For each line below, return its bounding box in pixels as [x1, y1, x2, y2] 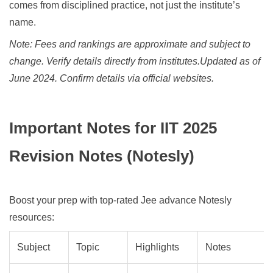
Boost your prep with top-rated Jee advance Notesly [9, 195, 232, 206]
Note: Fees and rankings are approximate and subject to [9, 39, 250, 50]
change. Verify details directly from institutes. [9, 56, 200, 67]
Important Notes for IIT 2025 [9, 119, 217, 137]
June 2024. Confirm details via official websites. [9, 73, 214, 84]
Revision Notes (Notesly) [9, 147, 194, 165]
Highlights [135, 242, 179, 253]
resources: [9, 212, 54, 223]
